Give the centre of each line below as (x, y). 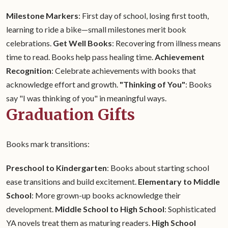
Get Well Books (82, 43)
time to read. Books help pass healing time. (80, 57)
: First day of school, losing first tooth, (144, 16)
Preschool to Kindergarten (56, 168)
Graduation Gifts (70, 115)
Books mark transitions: (48, 144)
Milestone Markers (42, 16)
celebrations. (30, 43)
